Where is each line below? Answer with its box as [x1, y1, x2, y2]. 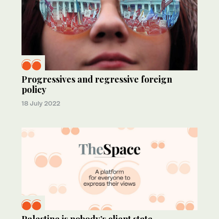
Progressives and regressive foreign [22, 73, 172, 85]
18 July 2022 [22, 99, 60, 107]
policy [22, 83, 46, 95]
